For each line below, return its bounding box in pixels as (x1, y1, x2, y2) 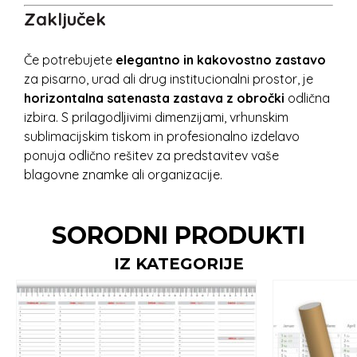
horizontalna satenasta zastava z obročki (24, 90, 284, 106)
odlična (284, 90, 330, 106)
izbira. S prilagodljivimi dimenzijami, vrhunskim (24, 109, 288, 125)
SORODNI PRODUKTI (52, 221, 305, 250)
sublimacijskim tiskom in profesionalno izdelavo (24, 128, 300, 144)
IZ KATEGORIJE (113, 254, 244, 273)
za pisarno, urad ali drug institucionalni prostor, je (24, 71, 313, 87)
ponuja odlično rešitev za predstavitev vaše (24, 147, 279, 163)
